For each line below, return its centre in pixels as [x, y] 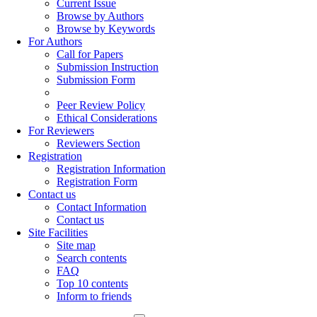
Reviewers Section [98, 143]
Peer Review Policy [101, 105]
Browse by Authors [100, 16]
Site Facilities [58, 232]
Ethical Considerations [107, 118]
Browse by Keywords [106, 29]
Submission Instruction [108, 67]
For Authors [55, 41]
